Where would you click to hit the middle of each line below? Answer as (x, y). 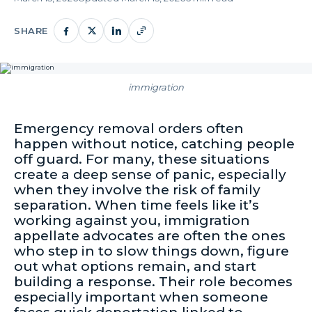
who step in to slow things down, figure (151, 251)
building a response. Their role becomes (153, 282)
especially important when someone (141, 297)
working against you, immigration (132, 221)
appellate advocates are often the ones (150, 236)
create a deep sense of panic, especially (150, 175)
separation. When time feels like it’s (136, 205)
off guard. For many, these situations (142, 159)
